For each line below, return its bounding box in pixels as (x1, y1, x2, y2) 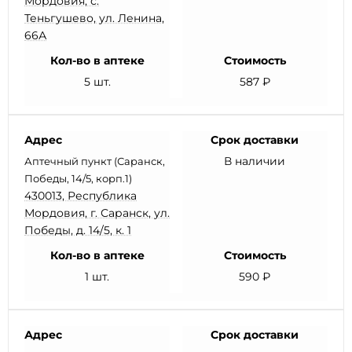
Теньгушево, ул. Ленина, (24, 11, 164, 25)
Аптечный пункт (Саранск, (24, 155, 165, 167)
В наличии (224, 154, 286, 168)
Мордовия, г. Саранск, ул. (24, 206, 170, 220)
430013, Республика (24, 189, 137, 203)
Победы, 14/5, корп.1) (24, 172, 132, 185)
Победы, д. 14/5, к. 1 (24, 223, 131, 237)
